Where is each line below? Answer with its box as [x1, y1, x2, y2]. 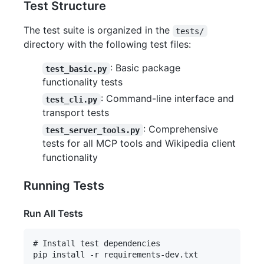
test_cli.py [45, 94, 98, 104]
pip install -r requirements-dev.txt [33, 250, 198, 260]
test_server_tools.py [45, 125, 140, 135]
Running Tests [24, 179, 104, 193]
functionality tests [42, 76, 123, 88]
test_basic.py [45, 64, 107, 74]
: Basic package [110, 62, 183, 74]
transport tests [42, 107, 109, 119]
